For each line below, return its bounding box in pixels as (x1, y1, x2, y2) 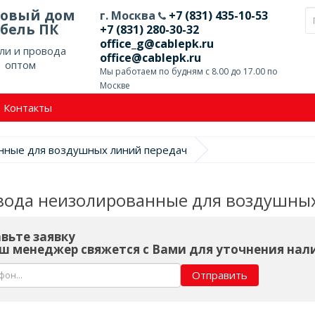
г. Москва (99, 8, 158, 23)
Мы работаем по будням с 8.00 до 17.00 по (99, 65, 278, 77)
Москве (99, 79, 130, 91)
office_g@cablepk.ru (99, 36, 214, 51)
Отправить (191, 268, 247, 282)
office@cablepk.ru (99, 50, 201, 65)
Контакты (4, 101, 52, 115)
